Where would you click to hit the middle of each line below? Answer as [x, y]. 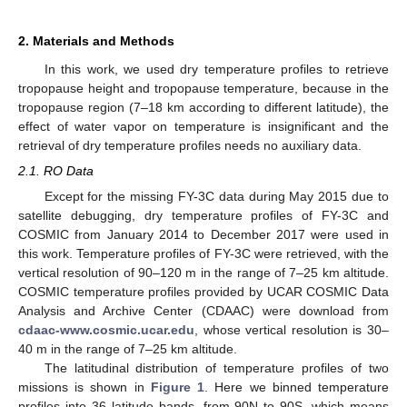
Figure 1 [178, 387]
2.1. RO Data [56, 171]
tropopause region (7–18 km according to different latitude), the [203, 107]
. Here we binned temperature [297, 387]
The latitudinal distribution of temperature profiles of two [216, 368]
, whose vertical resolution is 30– [292, 330]
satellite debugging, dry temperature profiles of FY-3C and [203, 216]
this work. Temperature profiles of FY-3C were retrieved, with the [203, 254]
